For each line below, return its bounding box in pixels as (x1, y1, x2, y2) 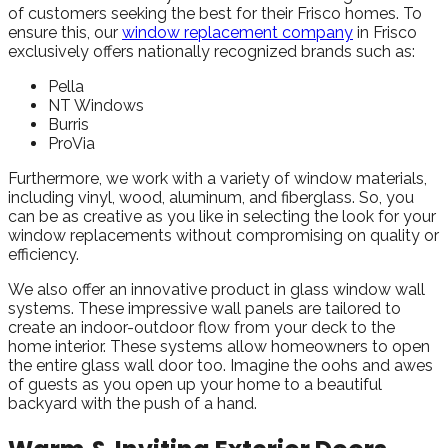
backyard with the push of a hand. (8, 393, 257, 413)
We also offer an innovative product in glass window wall (8, 279, 425, 299)
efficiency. (8, 244, 79, 264)
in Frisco (353, 22, 417, 42)
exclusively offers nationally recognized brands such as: (8, 41, 415, 61)
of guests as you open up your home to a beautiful (8, 374, 382, 394)
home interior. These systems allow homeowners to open (8, 336, 430, 356)
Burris (48, 114, 89, 134)
